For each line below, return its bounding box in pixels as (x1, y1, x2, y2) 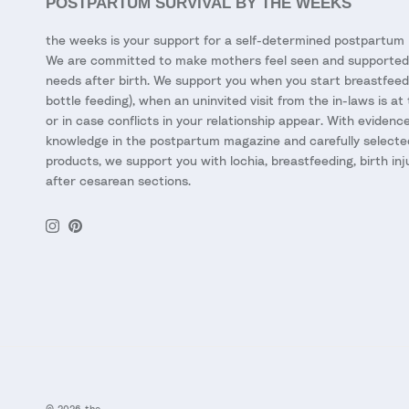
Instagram (51, 224, 110, 240)
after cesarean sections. (46, 173, 191, 189)
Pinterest (74, 224, 129, 240)
